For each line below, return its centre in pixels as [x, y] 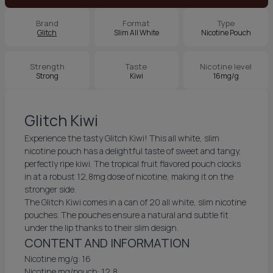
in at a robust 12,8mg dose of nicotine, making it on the [129, 176]
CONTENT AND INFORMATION [107, 243]
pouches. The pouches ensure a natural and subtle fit [126, 215]
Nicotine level [226, 66]
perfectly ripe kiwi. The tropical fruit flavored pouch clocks [133, 164]
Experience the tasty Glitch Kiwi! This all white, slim [122, 138]
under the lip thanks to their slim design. [101, 228]
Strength [47, 66]
